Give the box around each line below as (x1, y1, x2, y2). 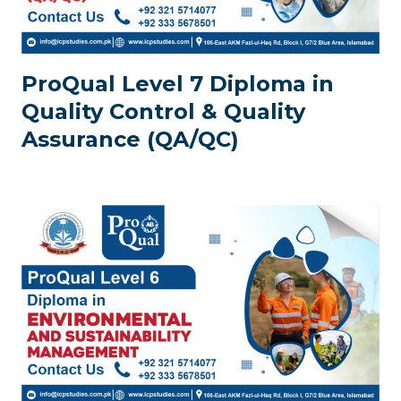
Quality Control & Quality (21, 98, 305, 124)
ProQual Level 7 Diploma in (21, 71, 334, 97)
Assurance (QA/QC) (21, 126, 239, 152)
